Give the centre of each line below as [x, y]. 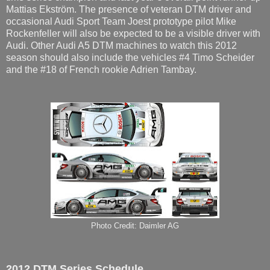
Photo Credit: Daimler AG [135, 226]
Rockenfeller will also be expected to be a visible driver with [133, 33]
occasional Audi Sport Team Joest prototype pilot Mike [121, 21]
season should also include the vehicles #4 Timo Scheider [130, 57]
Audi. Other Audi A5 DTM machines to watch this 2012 [121, 45]
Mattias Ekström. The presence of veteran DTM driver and [129, 9]
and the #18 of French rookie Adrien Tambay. [101, 69]
